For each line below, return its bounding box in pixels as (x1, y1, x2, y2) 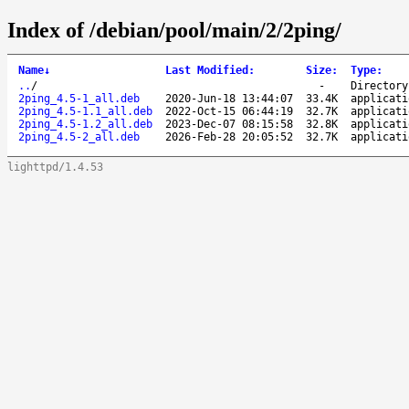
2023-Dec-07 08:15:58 (165, 117, 293, 131)
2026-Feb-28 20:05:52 (165, 130, 293, 143)
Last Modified (165, 63, 248, 77)
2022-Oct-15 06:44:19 (165, 104, 293, 118)
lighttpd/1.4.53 (7, 160, 103, 173)
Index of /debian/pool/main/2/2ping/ (7, 17, 341, 42)
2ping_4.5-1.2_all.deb (18, 117, 152, 131)
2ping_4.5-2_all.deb (18, 130, 140, 143)
